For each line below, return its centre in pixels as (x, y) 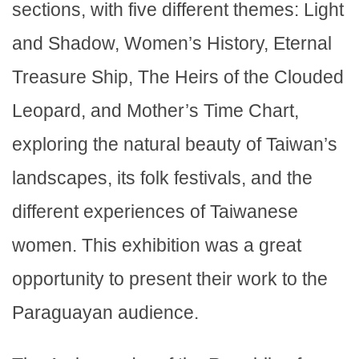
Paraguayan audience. (105, 313)
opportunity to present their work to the (170, 279)
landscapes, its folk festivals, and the (162, 178)
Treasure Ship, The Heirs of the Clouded (178, 77)
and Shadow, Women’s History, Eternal (172, 44)
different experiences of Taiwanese (155, 212)
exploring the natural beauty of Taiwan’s (175, 145)
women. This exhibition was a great (157, 246)
